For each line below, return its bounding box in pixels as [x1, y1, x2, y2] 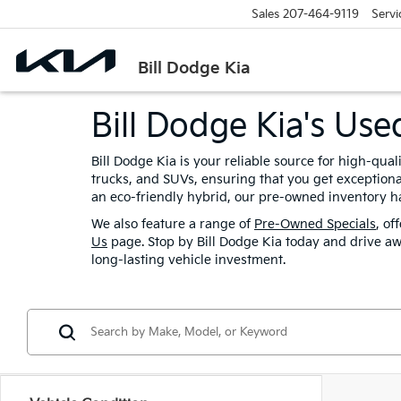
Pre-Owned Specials [254, 217, 376, 232]
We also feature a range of [91, 217, 254, 232]
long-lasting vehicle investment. [91, 252, 286, 268]
